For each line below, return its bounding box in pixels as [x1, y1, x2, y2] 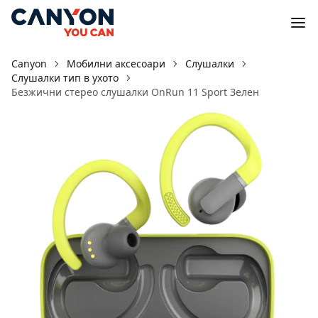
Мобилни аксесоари [67, 57, 165, 70]
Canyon [11, 57, 47, 70]
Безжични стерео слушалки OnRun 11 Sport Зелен [11, 85, 259, 99]
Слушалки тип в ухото [11, 71, 119, 84]
